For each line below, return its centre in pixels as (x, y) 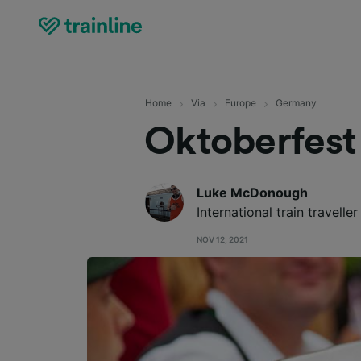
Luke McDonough (253, 192)
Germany (297, 103)
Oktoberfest (250, 141)
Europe (241, 103)
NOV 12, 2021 (223, 239)
